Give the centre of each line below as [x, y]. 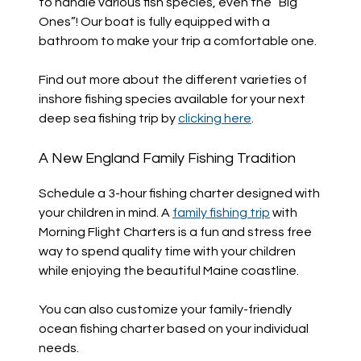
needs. [58, 348]
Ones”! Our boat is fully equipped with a [154, 21]
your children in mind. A [105, 212]
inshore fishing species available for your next [172, 99]
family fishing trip [221, 212]
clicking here [214, 118]
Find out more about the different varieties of [172, 79]
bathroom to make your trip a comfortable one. [177, 41]
